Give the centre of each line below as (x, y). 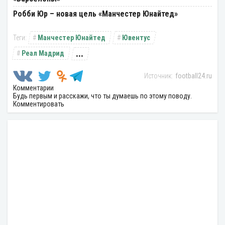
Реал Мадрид (43, 53)
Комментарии (33, 88)
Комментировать (39, 104)
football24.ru (194, 76)
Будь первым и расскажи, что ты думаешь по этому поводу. (102, 96)
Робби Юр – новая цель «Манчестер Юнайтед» (95, 14)
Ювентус (136, 38)
